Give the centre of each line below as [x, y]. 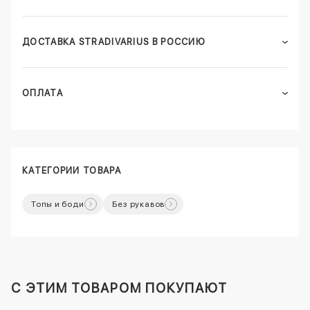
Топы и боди [58, 204]
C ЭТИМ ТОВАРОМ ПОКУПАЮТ [119, 289]
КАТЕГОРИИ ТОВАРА [72, 171]
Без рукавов [138, 204]
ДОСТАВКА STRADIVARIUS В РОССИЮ [114, 42]
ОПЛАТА [43, 93]
